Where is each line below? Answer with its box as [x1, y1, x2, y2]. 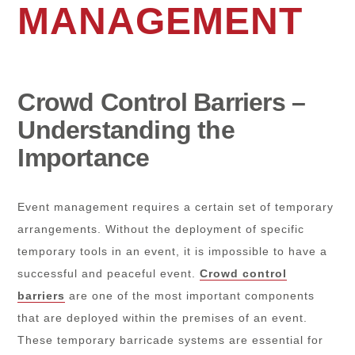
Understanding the [17, 115, 235, 144]
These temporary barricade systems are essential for [17, 333, 324, 346]
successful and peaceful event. [17, 266, 200, 280]
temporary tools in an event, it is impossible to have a [17, 244, 328, 258]
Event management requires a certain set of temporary [17, 200, 334, 213]
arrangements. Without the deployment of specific [17, 222, 305, 235]
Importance [17, 143, 150, 172]
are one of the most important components [65, 288, 315, 302]
